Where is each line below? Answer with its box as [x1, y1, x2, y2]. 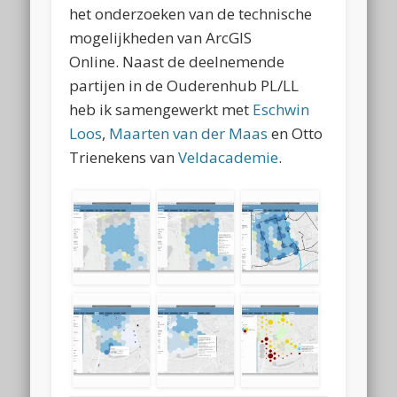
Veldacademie [178, 146, 279, 167]
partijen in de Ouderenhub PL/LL [69, 74, 300, 96]
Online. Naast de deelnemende [69, 51, 285, 72]
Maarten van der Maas [109, 122, 269, 144]
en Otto [268, 122, 323, 144]
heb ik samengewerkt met [69, 98, 253, 120]
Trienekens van [69, 146, 179, 167]
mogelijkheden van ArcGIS [69, 27, 253, 48]
